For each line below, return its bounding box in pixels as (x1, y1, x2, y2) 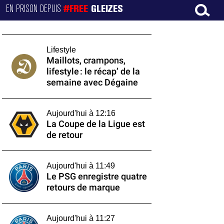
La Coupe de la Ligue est (46, 119, 145, 129)
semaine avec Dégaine (46, 77, 138, 87)
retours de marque (46, 182, 120, 192)
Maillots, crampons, (46, 55, 125, 65)
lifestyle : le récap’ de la (46, 66, 140, 76)
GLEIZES (91, 4, 123, 14)
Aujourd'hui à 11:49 (46, 161, 115, 170)
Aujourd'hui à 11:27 (46, 214, 115, 222)
